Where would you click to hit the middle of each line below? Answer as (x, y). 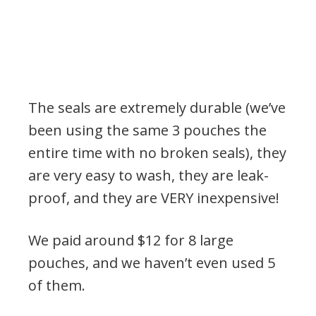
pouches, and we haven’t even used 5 (152, 262)
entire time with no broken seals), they (157, 152)
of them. (57, 285)
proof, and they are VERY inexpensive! (154, 197)
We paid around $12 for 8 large (131, 240)
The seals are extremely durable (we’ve (157, 107)
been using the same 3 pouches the (147, 130)
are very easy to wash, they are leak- (148, 175)
